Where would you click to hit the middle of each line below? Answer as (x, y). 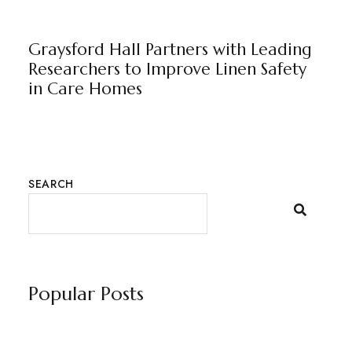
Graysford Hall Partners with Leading (170, 49)
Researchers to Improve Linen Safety (167, 69)
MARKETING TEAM (222, 22)
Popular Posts (86, 293)
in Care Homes (85, 88)
